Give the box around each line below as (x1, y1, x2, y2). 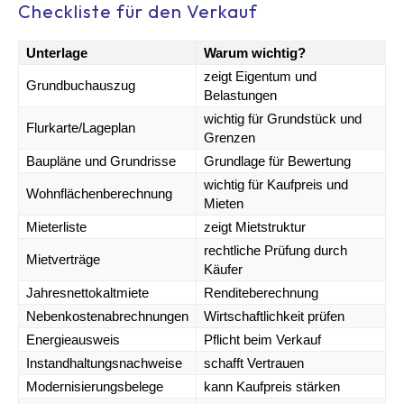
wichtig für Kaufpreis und (204, 176, 348, 192)
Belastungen (204, 87, 277, 103)
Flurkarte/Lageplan (26, 119, 135, 135)
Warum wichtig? (204, 44, 306, 60)
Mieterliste (26, 218, 87, 234)
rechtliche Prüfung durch (204, 242, 347, 258)
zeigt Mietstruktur (204, 218, 306, 234)
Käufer (204, 261, 243, 277)
